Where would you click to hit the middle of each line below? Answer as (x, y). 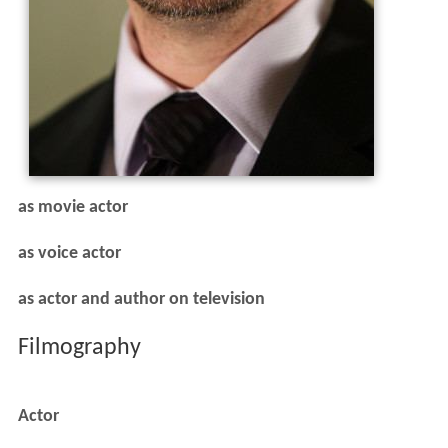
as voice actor (69, 253)
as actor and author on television (141, 299)
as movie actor (72, 207)
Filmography (79, 347)
